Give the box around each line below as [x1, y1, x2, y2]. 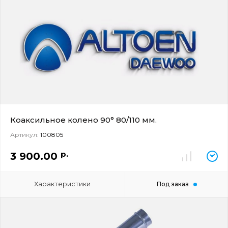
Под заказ [156, 180, 189, 188]
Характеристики [34, 180, 91, 188]
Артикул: [10, 131, 39, 138]
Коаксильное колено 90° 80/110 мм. [10, 115, 157, 125]
